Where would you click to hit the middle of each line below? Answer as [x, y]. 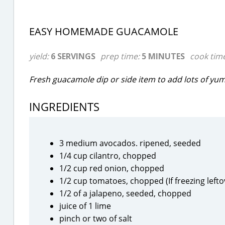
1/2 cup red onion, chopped [112, 168]
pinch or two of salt [96, 218]
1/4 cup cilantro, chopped [108, 156]
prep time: [121, 56]
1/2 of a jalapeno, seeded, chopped [125, 193]
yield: [40, 56]
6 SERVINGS [73, 56]
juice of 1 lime [85, 206]
